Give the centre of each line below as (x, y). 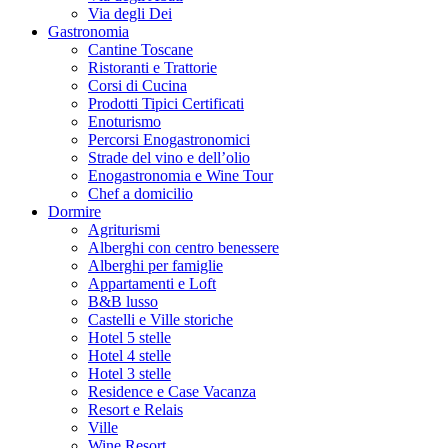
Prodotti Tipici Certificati (166, 104)
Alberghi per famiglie (155, 266)
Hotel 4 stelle (129, 356)
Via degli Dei (130, 14)
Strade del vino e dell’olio (169, 158)
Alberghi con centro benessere (183, 248)
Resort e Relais (135, 410)
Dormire (74, 212)
